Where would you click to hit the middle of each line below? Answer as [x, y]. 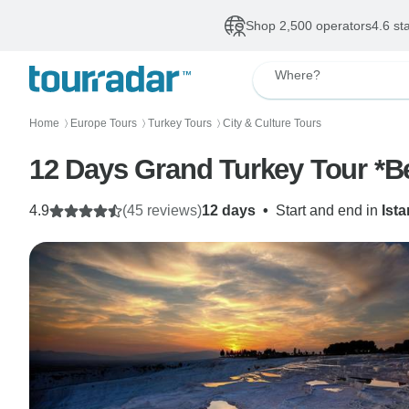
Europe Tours [104, 123]
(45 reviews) [162, 210]
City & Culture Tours [272, 123]
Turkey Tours [180, 123]
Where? [298, 75]
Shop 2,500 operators [308, 26]
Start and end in [329, 210]
